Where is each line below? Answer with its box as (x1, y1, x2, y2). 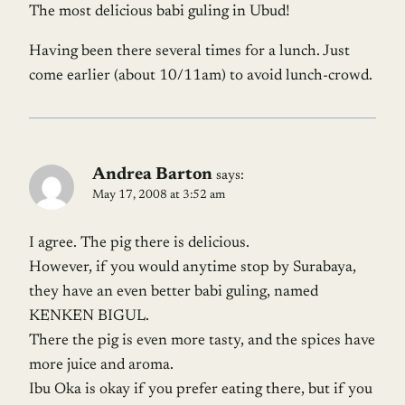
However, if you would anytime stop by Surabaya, (29, 260, 356, 277)
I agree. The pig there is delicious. (29, 236, 250, 252)
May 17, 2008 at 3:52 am (92, 189, 225, 202)
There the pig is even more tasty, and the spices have (29, 334, 375, 350)
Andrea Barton (92, 166, 212, 184)
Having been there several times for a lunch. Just (29, 44, 350, 61)
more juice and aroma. (29, 358, 174, 374)
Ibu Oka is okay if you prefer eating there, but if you (29, 382, 372, 399)
